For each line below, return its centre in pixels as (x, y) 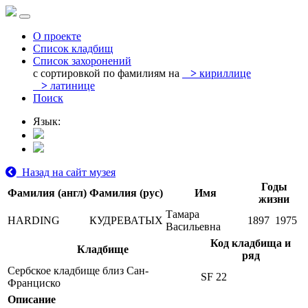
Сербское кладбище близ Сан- (78, 271)
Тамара (183, 214)
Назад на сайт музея (66, 172)
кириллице (224, 73)
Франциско (34, 283)
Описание (32, 299)
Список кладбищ (73, 48)
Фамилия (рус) (126, 193)
